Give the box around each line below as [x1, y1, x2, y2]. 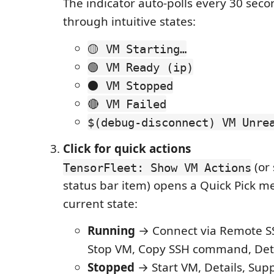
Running [87, 223, 135, 239]
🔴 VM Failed [87, 97, 166, 111]
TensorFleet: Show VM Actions [63, 160, 251, 174]
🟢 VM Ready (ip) [87, 60, 193, 74]
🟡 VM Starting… [87, 42, 187, 56]
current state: [63, 196, 138, 212]
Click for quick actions [63, 141, 191, 157]
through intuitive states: [63, 13, 196, 30]
